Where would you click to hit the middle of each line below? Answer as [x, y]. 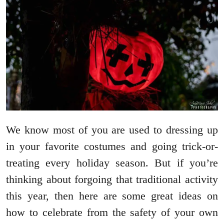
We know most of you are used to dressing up [112, 130]
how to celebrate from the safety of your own [112, 212]
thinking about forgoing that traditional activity [112, 179]
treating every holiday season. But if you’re [112, 163]
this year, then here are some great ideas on [112, 196]
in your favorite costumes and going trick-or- [112, 146]
